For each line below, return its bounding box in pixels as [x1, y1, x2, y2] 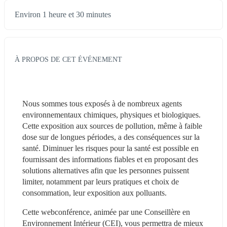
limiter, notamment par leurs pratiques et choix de [22, 177, 179, 186]
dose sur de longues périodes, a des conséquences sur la [22, 132, 200, 141]
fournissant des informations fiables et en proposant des [22, 155, 198, 164]
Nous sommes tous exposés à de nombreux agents [22, 99, 182, 108]
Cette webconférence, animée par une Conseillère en [22, 207, 190, 216]
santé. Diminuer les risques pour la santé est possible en [22, 143, 199, 153]
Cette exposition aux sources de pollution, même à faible [22, 121, 202, 130]
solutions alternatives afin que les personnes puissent [22, 166, 189, 175]
